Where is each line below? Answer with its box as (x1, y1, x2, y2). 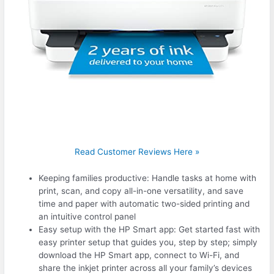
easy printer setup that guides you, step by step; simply (39, 237, 258, 248)
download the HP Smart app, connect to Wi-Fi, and (39, 250, 240, 261)
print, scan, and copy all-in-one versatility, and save (39, 186, 244, 196)
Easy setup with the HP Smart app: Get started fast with (39, 224, 261, 235)
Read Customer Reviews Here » (75, 147, 199, 157)
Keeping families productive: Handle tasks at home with (39, 173, 257, 183)
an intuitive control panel (39, 212, 136, 222)
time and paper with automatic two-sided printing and (39, 199, 250, 209)
